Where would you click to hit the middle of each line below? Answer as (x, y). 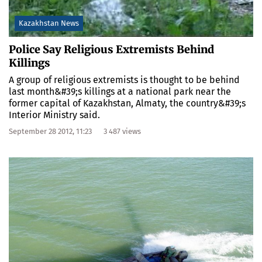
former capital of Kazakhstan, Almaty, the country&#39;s (127, 104)
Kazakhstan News (49, 23)
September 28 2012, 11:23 (50, 132)
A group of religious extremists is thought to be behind (124, 80)
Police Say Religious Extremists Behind (111, 50)
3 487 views (122, 132)
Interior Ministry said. (54, 115)
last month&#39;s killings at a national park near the (120, 92)
